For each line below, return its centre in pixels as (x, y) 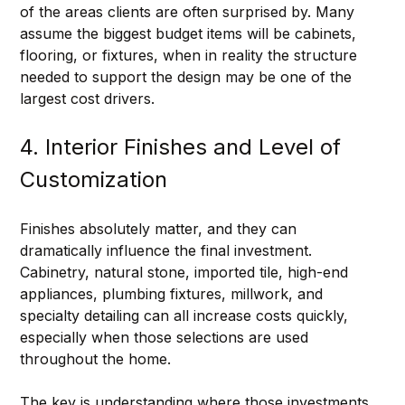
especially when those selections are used (166, 337)
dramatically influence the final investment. (168, 250)
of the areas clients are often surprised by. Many (189, 11)
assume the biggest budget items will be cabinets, (190, 33)
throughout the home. (95, 358)
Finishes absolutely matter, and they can (160, 228)
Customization (93, 179)
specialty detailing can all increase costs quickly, (186, 315)
